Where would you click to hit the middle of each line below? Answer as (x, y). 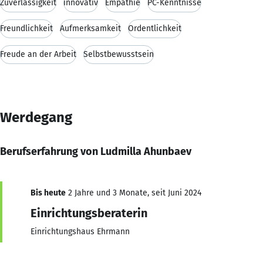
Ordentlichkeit (155, 28)
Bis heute (48, 193)
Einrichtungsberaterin (89, 213)
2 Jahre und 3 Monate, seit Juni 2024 (134, 193)
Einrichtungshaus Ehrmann (80, 231)
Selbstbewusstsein (119, 54)
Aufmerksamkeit (90, 28)
